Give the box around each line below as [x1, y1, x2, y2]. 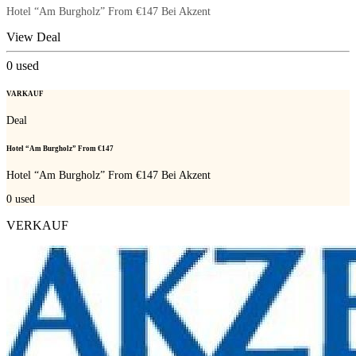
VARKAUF [6, 90, 44, 99]
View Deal [6, 30, 60, 44]
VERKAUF [6, 218, 68, 232]
